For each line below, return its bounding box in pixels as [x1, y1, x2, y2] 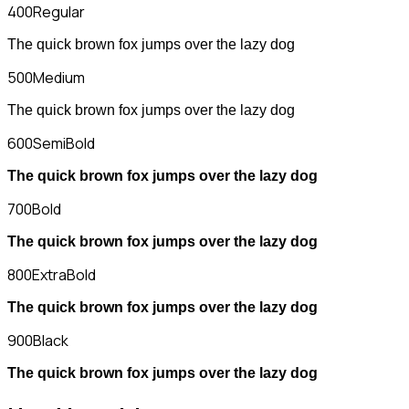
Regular [33, 2, 85, 23]
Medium [33, 68, 85, 89]
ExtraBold [32, 265, 96, 286]
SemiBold [33, 133, 95, 154]
